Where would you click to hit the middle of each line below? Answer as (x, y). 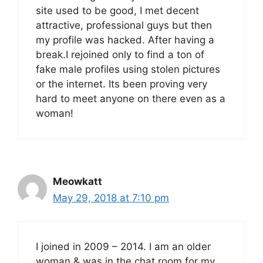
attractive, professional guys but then (124, 25)
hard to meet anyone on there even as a (131, 98)
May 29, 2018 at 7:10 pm (111, 198)
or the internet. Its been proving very (122, 84)
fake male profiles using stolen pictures (128, 69)
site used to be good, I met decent (117, 10)
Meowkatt (77, 181)
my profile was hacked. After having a (125, 40)
